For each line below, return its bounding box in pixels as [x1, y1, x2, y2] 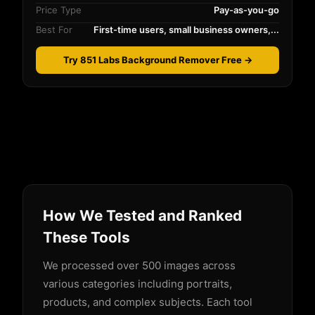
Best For [36, 24, 72, 36]
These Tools [43, 229, 130, 247]
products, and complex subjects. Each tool [43, 295, 252, 309]
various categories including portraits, [43, 277, 232, 291]
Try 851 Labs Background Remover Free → [63, 54, 252, 66]
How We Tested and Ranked [43, 207, 242, 225]
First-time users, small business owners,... [94, 24, 279, 36]
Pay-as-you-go [214, 4, 279, 16]
